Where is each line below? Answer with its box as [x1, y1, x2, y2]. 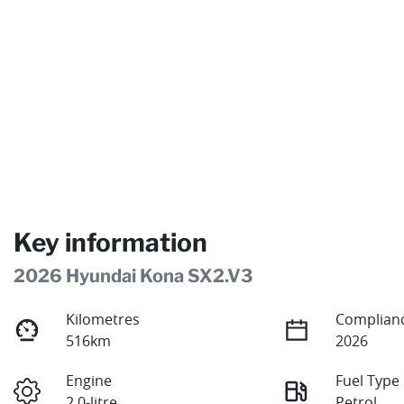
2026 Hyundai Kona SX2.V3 [14, 265, 252, 288]
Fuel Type [335, 371, 400, 391]
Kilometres [66, 309, 141, 330]
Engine [66, 371, 113, 391]
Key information [14, 227, 207, 259]
